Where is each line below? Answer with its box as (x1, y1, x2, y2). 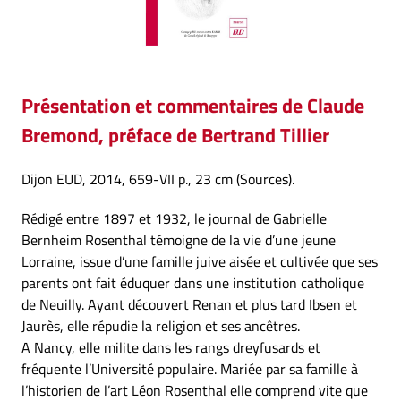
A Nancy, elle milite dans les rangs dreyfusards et (21, 337, 320, 358)
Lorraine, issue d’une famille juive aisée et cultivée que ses (21, 251, 378, 272)
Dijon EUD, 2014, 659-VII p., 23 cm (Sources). (21, 168, 294, 190)
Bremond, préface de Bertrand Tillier (21, 120, 329, 150)
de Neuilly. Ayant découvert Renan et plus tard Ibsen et (21, 294, 357, 315)
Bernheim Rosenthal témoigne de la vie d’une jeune (21, 229, 336, 251)
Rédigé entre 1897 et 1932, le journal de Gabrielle (21, 208, 327, 229)
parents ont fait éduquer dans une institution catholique (21, 272, 364, 294)
